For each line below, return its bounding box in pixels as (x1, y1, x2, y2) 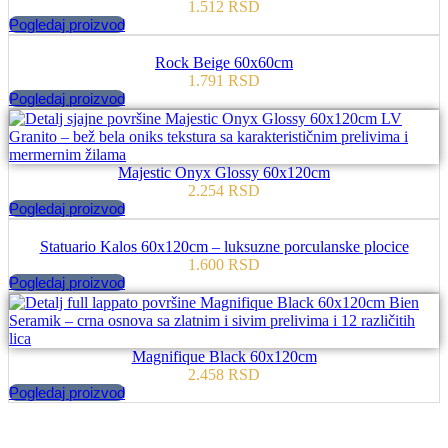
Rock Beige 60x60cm (155, 54, 293, 72)
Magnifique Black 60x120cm (131, 348, 317, 366)
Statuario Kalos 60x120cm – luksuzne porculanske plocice (39, 238, 409, 256)
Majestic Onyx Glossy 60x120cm (118, 164, 330, 182)
